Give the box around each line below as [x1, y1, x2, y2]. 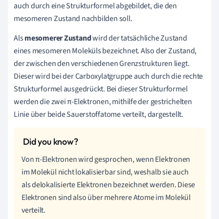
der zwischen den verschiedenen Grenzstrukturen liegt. [14, 58, 190, 69]
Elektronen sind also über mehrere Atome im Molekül [22, 192, 191, 203]
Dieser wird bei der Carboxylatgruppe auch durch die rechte [14, 70, 203, 82]
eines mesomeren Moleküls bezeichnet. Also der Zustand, [14, 45, 197, 56]
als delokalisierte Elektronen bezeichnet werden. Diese [22, 179, 196, 190]
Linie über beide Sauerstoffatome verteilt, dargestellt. [14, 109, 183, 120]
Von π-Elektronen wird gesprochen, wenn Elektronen [22, 153, 191, 165]
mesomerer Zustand [24, 32, 91, 44]
